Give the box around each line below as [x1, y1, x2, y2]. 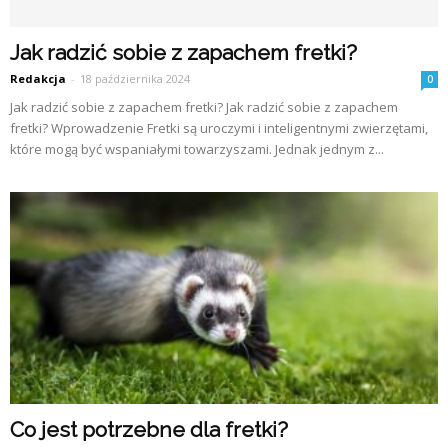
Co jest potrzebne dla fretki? [10, 416, 288, 442]
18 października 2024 [80, 71, 190, 87]
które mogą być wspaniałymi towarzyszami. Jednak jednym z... [10, 140, 384, 159]
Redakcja [10, 71, 66, 87]
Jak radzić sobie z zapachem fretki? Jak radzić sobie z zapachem [10, 98, 398, 117]
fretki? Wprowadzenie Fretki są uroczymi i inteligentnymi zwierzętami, [10, 119, 428, 138]
